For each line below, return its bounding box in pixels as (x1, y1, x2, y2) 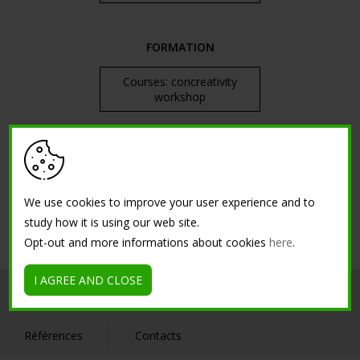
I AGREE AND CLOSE (34, 272, 143, 288)
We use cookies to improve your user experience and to (24, 194, 316, 210)
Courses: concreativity (123, 74, 237, 90)
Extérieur (211, 284, 256, 300)
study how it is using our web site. (24, 214, 200, 230)
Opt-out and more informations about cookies (24, 234, 270, 250)
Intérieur (115, 284, 158, 300)
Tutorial (160, 157, 200, 173)
